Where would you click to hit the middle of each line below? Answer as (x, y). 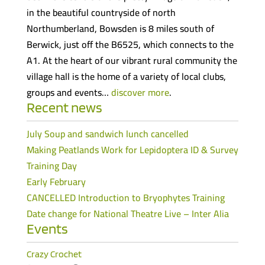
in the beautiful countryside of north (101, 12)
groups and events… (69, 92)
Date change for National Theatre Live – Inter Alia (127, 213)
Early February (56, 181)
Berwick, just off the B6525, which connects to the (130, 44)
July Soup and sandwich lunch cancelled (107, 133)
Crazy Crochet (54, 254)
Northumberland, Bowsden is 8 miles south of (120, 28)
